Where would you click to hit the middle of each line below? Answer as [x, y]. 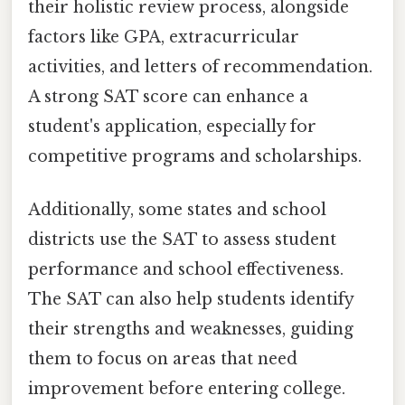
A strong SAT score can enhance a [168, 96]
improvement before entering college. [187, 389]
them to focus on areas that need [163, 359]
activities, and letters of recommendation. [200, 66]
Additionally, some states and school [177, 210]
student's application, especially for [172, 126]
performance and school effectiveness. [186, 270]
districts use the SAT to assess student [182, 240]
